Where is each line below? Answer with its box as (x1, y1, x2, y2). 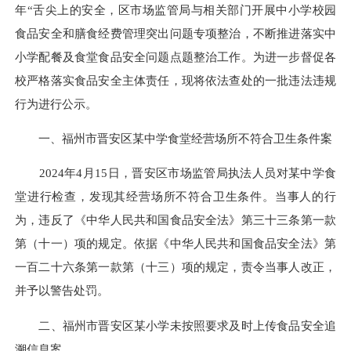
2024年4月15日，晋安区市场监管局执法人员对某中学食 (15, 166, 336, 180)
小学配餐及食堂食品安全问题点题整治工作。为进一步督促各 (15, 49, 336, 63)
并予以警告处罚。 (15, 284, 109, 298)
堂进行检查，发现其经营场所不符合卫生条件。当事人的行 (15, 190, 336, 204)
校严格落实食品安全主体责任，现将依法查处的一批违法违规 (15, 73, 336, 87)
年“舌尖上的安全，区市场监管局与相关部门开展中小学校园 (15, 2, 336, 16)
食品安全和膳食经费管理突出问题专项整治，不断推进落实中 (15, 26, 336, 40)
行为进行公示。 (15, 96, 97, 110)
